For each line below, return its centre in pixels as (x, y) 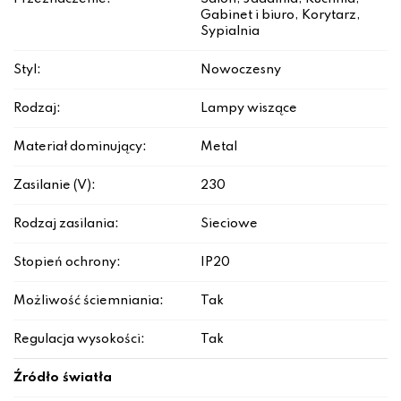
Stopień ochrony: (67, 263)
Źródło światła (63, 378)
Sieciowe (229, 224)
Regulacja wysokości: (79, 340)
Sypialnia (230, 32)
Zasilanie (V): (55, 186)
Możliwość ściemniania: (89, 301)
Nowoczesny (241, 70)
